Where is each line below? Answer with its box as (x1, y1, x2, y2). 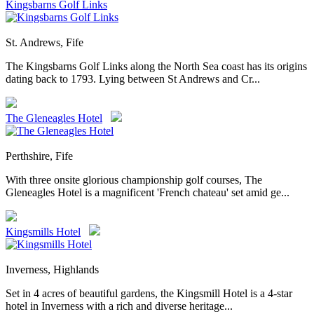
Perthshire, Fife (6, 150, 73, 163)
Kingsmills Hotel (6, 226, 81, 238)
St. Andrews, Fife (6, 36, 83, 49)
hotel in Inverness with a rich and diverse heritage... (6, 300, 233, 313)
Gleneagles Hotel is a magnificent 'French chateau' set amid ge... (6, 186, 289, 199)
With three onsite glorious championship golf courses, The (6, 174, 262, 186)
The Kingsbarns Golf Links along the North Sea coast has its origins (6, 60, 307, 73)
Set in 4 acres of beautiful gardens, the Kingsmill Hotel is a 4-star (6, 287, 292, 300)
